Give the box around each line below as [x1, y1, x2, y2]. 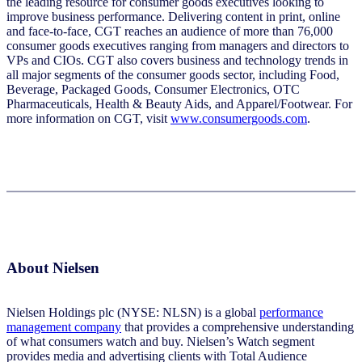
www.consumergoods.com [170, 112, 307, 126]
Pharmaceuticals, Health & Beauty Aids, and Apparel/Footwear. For [6, 97, 352, 112]
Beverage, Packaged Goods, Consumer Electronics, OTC [6, 82, 300, 97]
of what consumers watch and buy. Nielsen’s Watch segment [6, 334, 314, 348]
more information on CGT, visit [6, 112, 170, 126]
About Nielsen [6, 259, 99, 277]
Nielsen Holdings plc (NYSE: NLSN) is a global [6, 305, 259, 319]
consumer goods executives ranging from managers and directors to [6, 39, 349, 53]
